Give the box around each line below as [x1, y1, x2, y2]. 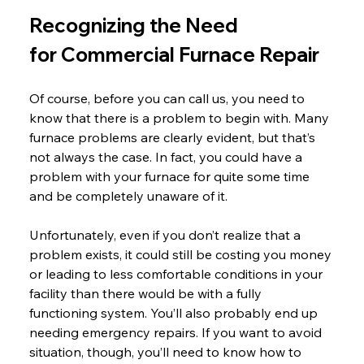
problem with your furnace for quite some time [28, 167, 313, 184]
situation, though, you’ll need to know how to [28, 343, 305, 360]
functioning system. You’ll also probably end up [28, 304, 321, 321]
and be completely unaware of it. [28, 187, 227, 204]
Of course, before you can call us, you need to [28, 89, 308, 106]
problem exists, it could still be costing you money [28, 245, 335, 262]
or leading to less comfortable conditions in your [28, 265, 326, 282]
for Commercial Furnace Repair [28, 41, 319, 67]
